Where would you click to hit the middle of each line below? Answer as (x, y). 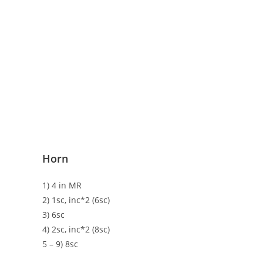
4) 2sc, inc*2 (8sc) (76, 230)
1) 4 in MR (62, 186)
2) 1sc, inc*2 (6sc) (76, 200)
